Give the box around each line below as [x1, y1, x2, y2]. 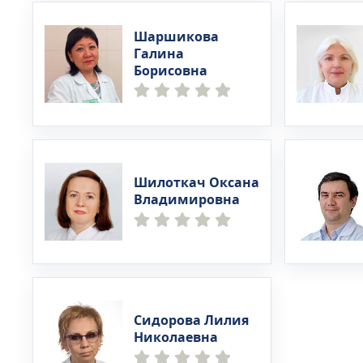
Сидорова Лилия [134, 311, 249, 331]
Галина [134, 44, 184, 64]
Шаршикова [134, 27, 219, 47]
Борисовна [134, 61, 207, 81]
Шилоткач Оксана [134, 173, 259, 193]
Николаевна [134, 328, 218, 348]
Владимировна [134, 190, 240, 210]
